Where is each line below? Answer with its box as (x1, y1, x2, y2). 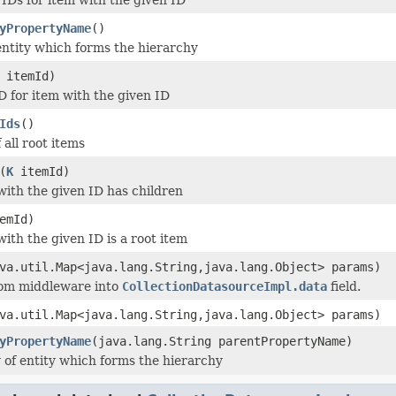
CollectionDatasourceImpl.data (122, 278, 327, 293)
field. (327, 278, 361, 293)
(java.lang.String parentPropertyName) (91, 333, 353, 348)
